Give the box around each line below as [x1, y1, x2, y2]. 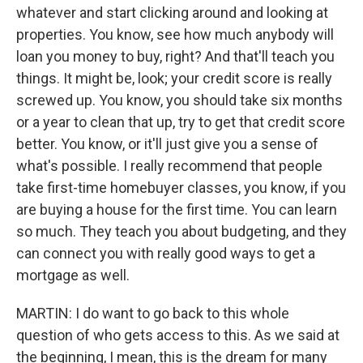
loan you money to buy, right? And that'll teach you [16, 48, 335, 65]
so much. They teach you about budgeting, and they [16, 223, 347, 240]
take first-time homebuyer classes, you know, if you [16, 179, 346, 196]
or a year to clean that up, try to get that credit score [16, 113, 345, 130]
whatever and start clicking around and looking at [16, 4, 328, 21]
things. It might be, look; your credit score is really [16, 70, 332, 87]
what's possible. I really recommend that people [16, 157, 322, 174]
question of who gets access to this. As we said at [16, 327, 340, 344]
